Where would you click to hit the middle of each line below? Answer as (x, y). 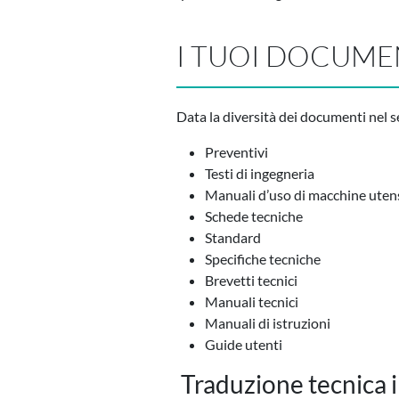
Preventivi (236, 152)
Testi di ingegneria (260, 174)
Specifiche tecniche (263, 259)
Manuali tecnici (252, 302)
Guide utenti (244, 345)
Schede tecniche (254, 216)
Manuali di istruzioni (268, 323)
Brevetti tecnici (251, 281)
